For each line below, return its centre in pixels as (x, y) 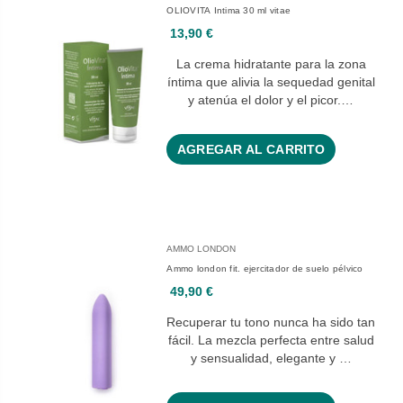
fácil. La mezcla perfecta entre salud (271, 340)
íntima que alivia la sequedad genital (271, 82)
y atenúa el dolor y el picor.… (271, 100)
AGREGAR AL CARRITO (251, 150)
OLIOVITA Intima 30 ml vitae (229, 11)
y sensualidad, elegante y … (271, 358)
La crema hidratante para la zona (271, 64)
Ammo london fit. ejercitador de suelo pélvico (265, 269)
